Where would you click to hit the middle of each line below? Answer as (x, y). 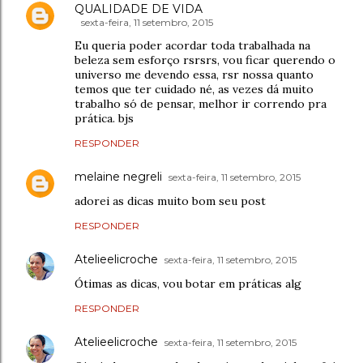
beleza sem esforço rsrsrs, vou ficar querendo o (205, 60)
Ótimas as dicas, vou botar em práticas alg (188, 283)
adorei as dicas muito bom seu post (170, 201)
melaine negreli (118, 176)
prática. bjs (104, 118)
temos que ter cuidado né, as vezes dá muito (194, 89)
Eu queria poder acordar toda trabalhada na (192, 45)
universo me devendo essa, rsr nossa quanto (194, 74)
